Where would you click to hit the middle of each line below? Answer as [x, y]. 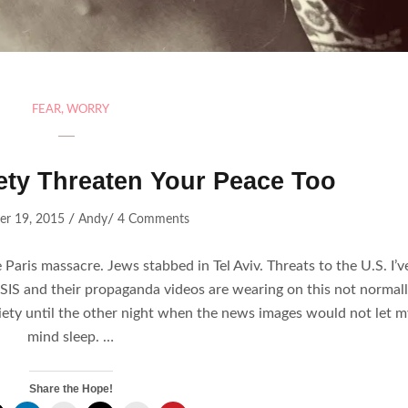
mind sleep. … [71, 337]
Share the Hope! [71, 388]
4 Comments [154, 219]
